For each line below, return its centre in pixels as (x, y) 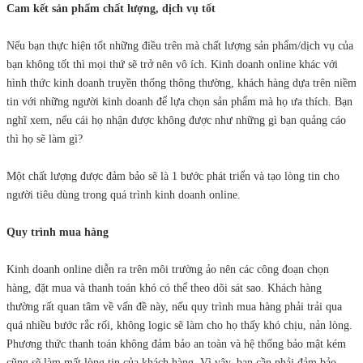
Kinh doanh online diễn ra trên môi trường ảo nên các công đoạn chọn (168, 269)
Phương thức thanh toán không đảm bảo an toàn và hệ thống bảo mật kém (176, 344)
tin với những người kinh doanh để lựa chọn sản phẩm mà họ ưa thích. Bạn (179, 102)
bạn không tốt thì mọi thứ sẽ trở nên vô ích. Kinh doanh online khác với (172, 64)
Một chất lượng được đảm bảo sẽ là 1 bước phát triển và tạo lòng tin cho (173, 176)
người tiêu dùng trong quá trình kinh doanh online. (124, 195)
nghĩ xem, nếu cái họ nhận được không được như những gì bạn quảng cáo (176, 120)
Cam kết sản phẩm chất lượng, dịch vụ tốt (111, 9)
